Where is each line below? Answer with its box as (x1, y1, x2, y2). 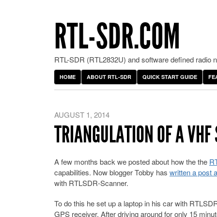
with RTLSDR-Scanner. (54, 178, 128, 188)
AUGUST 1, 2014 (54, 109, 109, 120)
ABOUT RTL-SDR (87, 73, 131, 80)
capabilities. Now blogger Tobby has (54, 167, 170, 177)
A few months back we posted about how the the (54, 156, 209, 167)
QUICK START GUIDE (142, 73, 197, 80)
